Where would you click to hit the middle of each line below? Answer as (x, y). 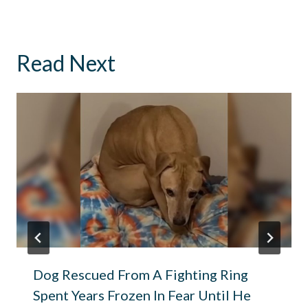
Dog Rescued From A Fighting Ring (141, 274)
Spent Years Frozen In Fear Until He (142, 295)
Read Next (66, 63)
